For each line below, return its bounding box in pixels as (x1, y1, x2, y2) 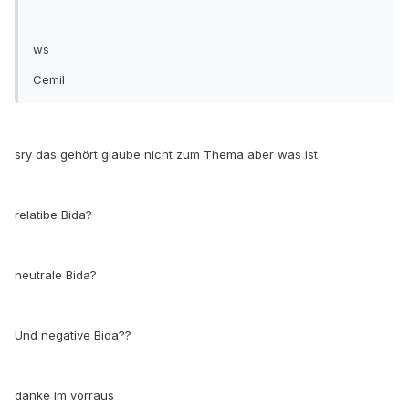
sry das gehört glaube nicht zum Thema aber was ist (15, 147, 318, 163)
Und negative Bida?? (15, 328, 131, 343)
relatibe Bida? (15, 207, 92, 223)
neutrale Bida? (15, 267, 97, 283)
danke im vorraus (15, 388, 114, 404)
